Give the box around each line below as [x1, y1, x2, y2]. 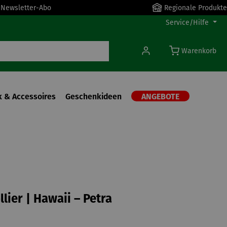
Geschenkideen [65, 92, 122, 101]
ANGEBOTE [141, 93, 179, 101]
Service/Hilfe [166, 18, 209, 27]
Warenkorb [181, 47, 216, 55]
